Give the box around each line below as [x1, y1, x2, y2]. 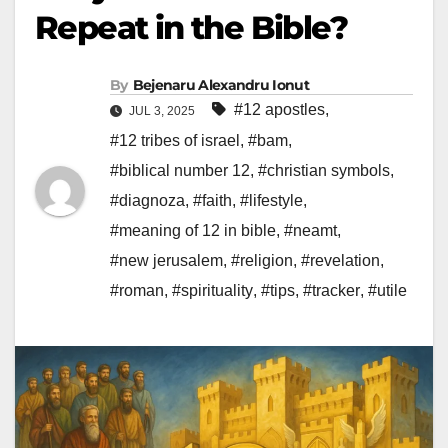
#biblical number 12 [110, 162, 250, 180]
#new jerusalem [110, 252, 223, 270]
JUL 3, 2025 [126, 104, 198, 119]
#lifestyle [240, 192, 303, 210]
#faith [193, 192, 232, 210]
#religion [231, 252, 293, 270]
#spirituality [172, 282, 253, 300]
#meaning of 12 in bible [110, 222, 276, 240]
